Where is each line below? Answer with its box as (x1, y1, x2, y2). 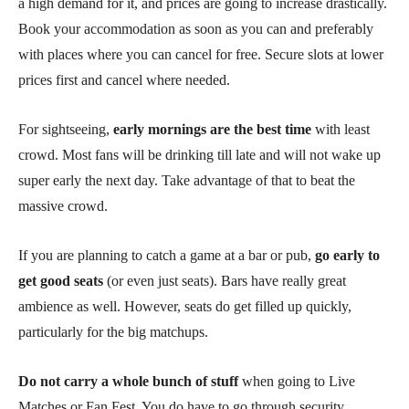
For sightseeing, (18, 121, 113, 138)
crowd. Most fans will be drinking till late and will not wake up (18, 147, 381, 163)
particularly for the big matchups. (18, 324, 208, 341)
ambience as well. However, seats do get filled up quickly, (18, 299, 351, 315)
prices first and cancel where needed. (18, 72, 230, 89)
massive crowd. (18, 198, 108, 215)
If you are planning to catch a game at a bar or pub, (18, 247, 315, 264)
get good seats (18, 273, 103, 289)
